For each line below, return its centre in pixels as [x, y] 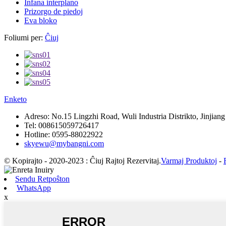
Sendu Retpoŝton [42, 179]
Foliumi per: [23, 37]
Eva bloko [41, 20]
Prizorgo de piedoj [53, 11]
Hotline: [37, 134]
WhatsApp [34, 188]
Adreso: [37, 116]
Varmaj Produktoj [189, 160]
